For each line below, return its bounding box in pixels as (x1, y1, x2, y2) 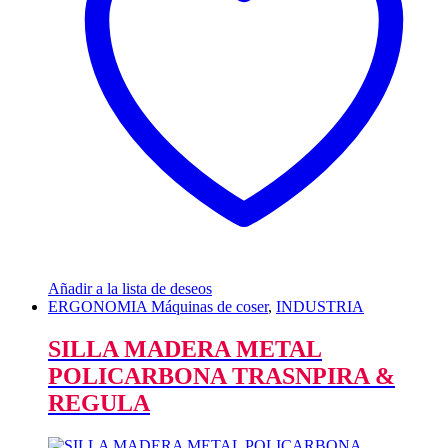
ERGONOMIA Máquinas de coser (48, 298, 268, 316)
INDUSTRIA (276, 298, 364, 316)
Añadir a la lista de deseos (48, 280, 212, 298)
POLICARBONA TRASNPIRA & (48, 363, 395, 390)
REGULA (48, 390, 150, 417)
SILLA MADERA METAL (48, 336, 322, 363)
